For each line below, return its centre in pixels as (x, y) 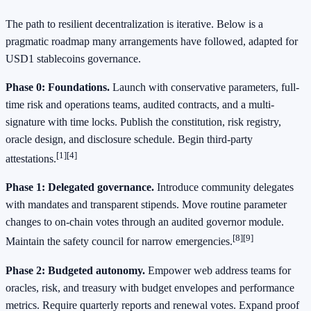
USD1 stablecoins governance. (73, 59)
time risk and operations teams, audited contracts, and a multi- (140, 105)
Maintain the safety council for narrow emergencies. (119, 242)
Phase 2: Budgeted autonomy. (75, 270)
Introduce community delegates (224, 187)
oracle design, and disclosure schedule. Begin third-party (129, 140)
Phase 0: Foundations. (58, 87)
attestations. (31, 159)
